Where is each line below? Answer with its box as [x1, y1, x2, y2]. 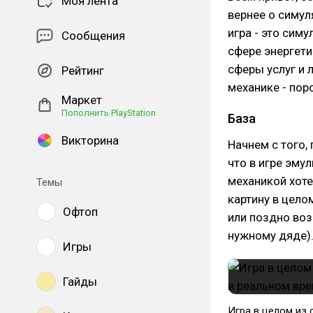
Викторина [61, 133, 119, 147]
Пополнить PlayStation [61, 108, 156, 118]
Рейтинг [61, 64, 104, 78]
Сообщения [61, 29, 125, 43]
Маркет [61, 93, 102, 107]
